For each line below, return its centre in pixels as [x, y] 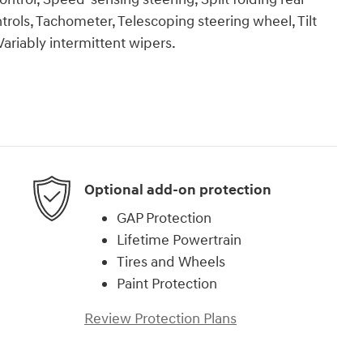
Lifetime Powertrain [179, 241]
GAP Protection [164, 219]
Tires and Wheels [171, 263]
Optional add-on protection [178, 190]
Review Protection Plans [160, 319]
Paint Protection [167, 284]
